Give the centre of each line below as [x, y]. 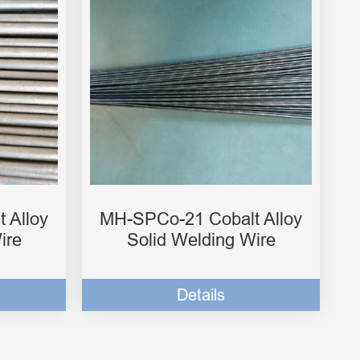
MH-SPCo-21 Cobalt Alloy [201, 219]
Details [201, 295]
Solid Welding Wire [201, 240]
